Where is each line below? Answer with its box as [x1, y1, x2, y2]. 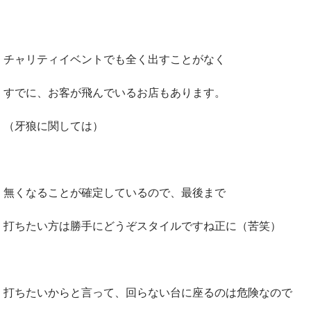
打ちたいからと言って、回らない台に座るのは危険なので [3, 285, 292, 299]
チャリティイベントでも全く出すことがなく [3, 52, 226, 65]
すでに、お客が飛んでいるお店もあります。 [3, 85, 226, 99]
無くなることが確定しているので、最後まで [3, 185, 226, 199]
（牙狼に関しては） [3, 119, 103, 132]
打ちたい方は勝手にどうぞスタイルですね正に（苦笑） [3, 219, 281, 232]
